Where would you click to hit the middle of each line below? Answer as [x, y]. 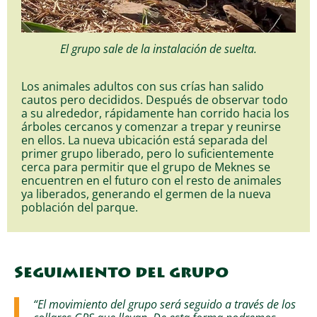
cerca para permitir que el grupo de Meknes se [146, 166]
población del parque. [80, 207]
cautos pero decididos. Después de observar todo [155, 99]
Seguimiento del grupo [121, 274]
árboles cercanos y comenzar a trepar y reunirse [151, 126]
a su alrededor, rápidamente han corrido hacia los [155, 113]
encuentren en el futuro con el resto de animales [151, 180]
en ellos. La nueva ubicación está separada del [144, 139]
